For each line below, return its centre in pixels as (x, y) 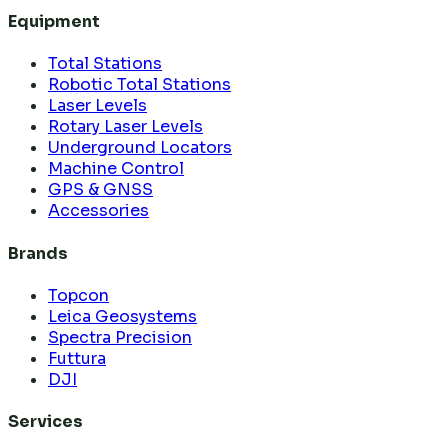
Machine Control (116, 169)
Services (45, 422)
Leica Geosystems (122, 316)
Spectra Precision (120, 337)
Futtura (77, 358)
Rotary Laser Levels (125, 127)
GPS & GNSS (100, 190)
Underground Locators (140, 148)
